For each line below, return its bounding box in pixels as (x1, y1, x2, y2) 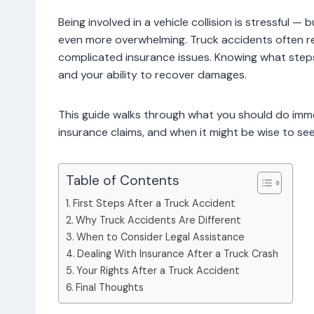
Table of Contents (66, 172, 179, 190)
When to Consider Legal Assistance (76, 230, 245, 243)
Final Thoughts (75, 280, 144, 294)
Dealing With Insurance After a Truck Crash (76, 247, 278, 260)
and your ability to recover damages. (58, 67, 247, 82)
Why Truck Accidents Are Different (75, 213, 241, 226)
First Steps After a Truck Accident (72, 196, 235, 210)
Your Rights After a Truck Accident (76, 264, 240, 277)
